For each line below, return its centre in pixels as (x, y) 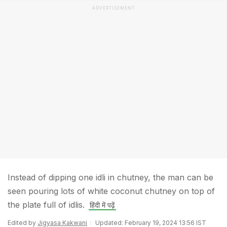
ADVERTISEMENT (113, 8)
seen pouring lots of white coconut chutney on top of (111, 191)
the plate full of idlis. (46, 205)
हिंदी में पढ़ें (102, 205)
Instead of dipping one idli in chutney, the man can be (110, 177)
